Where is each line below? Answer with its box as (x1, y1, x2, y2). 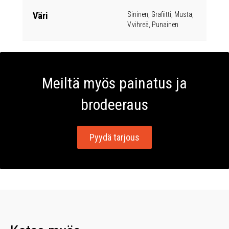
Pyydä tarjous (89, 132, 140, 143)
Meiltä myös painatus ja (42, 74, 187, 92)
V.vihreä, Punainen (127, 20, 178, 29)
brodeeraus (81, 96, 148, 113)
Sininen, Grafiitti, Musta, (127, 10, 194, 18)
